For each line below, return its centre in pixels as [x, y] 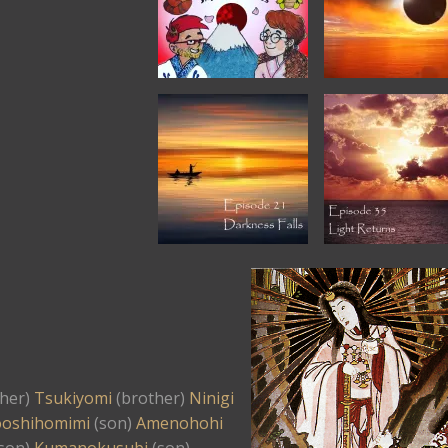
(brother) [150, 398]
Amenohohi [179, 423]
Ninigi [211, 398]
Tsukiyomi [73, 398]
